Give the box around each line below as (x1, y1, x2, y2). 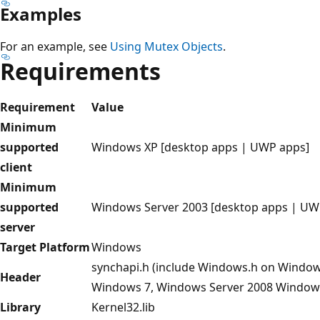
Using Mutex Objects (110, 38, 223, 54)
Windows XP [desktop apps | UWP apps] (91, 139, 309, 155)
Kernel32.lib (91, 299, 155, 315)
